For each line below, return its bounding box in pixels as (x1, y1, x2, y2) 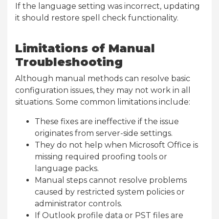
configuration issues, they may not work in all (15, 85, 191, 95)
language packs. (35, 163, 99, 173)
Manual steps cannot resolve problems (35, 175, 187, 185)
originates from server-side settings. (35, 128, 173, 138)
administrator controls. (35, 198, 122, 208)
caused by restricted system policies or (35, 187, 185, 197)
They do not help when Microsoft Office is (35, 140, 198, 150)
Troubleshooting (15, 54, 123, 69)
